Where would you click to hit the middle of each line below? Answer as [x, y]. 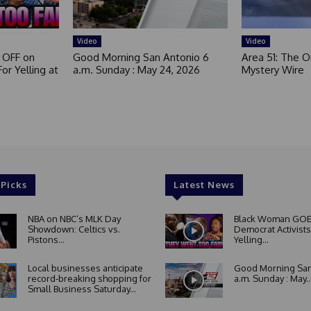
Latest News [204, 185]
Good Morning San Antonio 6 [141, 58]
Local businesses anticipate [85, 268]
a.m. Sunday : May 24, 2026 [137, 70]
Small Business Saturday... [82, 289]
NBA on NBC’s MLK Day [74, 219]
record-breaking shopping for [89, 279]
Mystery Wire [272, 70]
